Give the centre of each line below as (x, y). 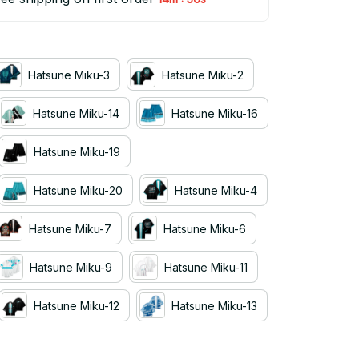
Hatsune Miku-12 (77, 305)
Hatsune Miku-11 (206, 267)
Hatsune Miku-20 (78, 190)
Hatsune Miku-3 (69, 75)
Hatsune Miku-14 (76, 113)
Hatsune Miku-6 (205, 228)
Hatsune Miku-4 (216, 190)
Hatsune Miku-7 (70, 228)
